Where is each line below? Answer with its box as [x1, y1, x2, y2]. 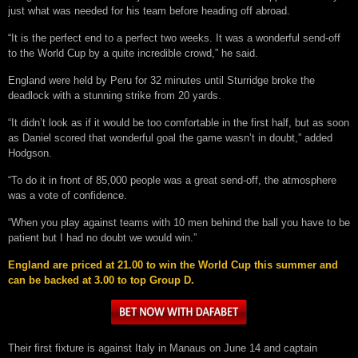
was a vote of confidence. [8, 189, 127, 202]
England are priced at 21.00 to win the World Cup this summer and [8, 259, 338, 272]
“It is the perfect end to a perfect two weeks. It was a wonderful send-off [8, 32, 340, 45]
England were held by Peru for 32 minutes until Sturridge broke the [8, 74, 315, 87]
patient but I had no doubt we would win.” [8, 232, 197, 245]
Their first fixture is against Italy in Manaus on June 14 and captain [8, 342, 317, 355]
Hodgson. [8, 147, 52, 160]
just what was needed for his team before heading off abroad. [8, 5, 290, 18]
